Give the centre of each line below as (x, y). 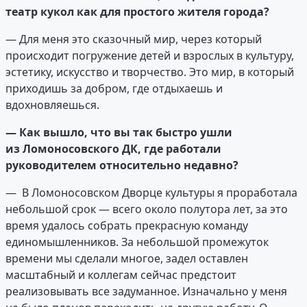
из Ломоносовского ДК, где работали (113, 149)
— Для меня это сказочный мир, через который (134, 39)
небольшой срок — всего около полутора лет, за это (147, 209)
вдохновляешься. (52, 105)
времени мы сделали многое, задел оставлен (127, 259)
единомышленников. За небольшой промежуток (137, 242)
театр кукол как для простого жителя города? (137, 12)
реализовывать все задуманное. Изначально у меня (146, 292)
